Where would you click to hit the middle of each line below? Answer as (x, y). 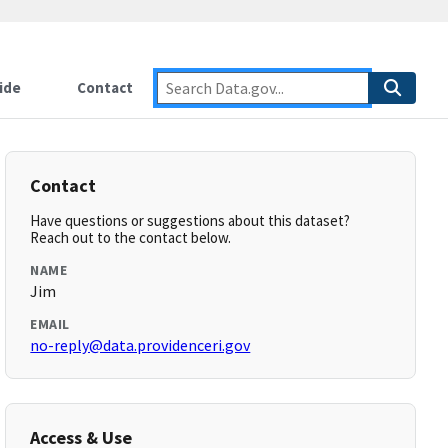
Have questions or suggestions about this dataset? (190, 220)
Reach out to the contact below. (131, 237)
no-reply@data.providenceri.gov (140, 345)
